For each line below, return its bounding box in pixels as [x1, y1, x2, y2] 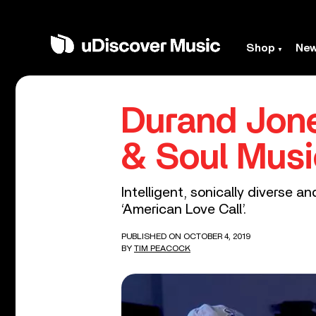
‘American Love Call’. [121, 202, 246, 217]
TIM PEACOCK [134, 244, 190, 253]
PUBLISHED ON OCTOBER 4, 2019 [121, 232, 250, 241]
